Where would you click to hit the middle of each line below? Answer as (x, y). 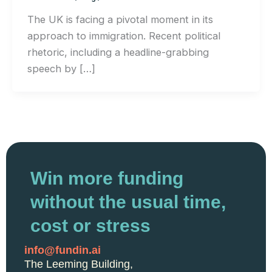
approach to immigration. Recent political (124, 36)
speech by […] (61, 68)
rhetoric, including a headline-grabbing (118, 52)
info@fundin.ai (63, 250)
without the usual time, (128, 202)
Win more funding (107, 178)
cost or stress (90, 226)
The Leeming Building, (79, 264)
